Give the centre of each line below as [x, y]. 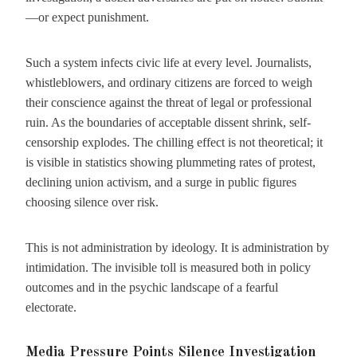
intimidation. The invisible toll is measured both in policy [168, 267]
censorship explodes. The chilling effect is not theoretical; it [174, 142]
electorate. [51, 307]
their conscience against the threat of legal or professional [169, 102]
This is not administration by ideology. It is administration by [177, 247]
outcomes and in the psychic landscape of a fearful [152, 287]
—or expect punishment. [87, 17]
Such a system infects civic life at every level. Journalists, [169, 63]
